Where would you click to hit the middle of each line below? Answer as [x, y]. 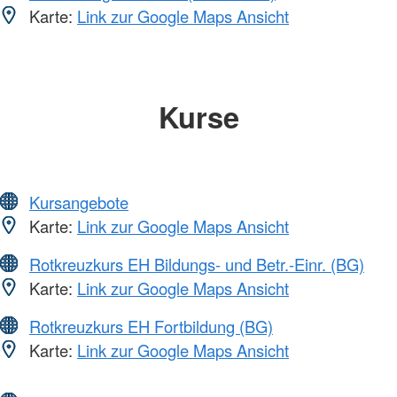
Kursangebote [79, 202]
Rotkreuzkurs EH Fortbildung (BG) [151, 327]
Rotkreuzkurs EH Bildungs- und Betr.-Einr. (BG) [197, 265]
